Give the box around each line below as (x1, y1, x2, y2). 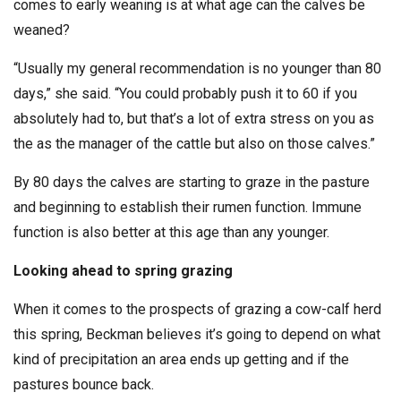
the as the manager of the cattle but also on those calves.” (13, 134, 375, 152)
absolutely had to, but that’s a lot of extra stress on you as (13, 109, 374, 127)
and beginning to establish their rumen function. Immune (13, 198, 362, 216)
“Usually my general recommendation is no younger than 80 (13, 59, 381, 77)
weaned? (13, 21, 70, 38)
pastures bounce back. (13, 375, 154, 393)
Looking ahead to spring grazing (13, 261, 233, 279)
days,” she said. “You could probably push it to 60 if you (13, 84, 357, 102)
